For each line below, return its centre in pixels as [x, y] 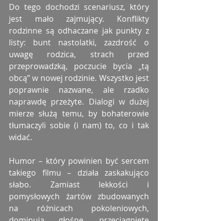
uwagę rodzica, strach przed [79, 55]
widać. [20, 137]
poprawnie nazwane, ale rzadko [79, 90]
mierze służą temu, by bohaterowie [79, 114]
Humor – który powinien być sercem [79, 161]
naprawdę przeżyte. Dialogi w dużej [79, 102]
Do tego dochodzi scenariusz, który [79, 7]
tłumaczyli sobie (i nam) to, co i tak [79, 126]
